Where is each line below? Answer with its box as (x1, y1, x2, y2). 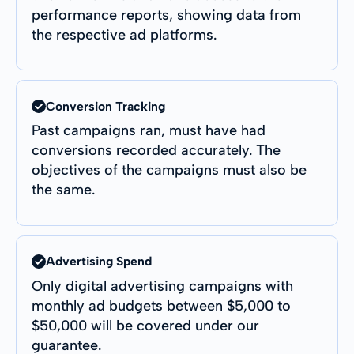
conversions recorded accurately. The (32, 141, 281, 160)
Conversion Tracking (45, 98, 165, 114)
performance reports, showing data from (32, 6, 302, 24)
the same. (32, 181, 96, 199)
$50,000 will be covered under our (32, 317, 260, 335)
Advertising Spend (45, 254, 152, 269)
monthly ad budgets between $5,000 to (32, 297, 292, 315)
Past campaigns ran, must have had (32, 122, 266, 140)
